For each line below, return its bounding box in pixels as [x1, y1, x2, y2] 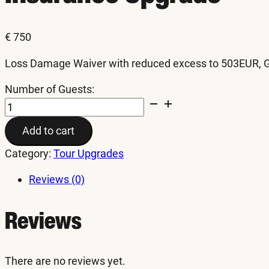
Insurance [4, 97, 52, 110]
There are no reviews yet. [5, 255, 125, 268]
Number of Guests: [5, 82, 94, 95]
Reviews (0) [29, 173, 85, 186]
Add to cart [22, 124, 75, 138]
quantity [4, 127, 43, 140]
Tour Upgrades [53, 147, 124, 160]
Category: [5, 147, 53, 160]
